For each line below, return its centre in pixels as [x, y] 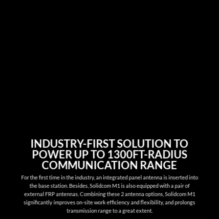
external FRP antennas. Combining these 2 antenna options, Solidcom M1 [109, 194]
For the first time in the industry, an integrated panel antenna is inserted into [109, 177]
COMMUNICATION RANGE [109, 165]
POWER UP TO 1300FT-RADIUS [109, 154]
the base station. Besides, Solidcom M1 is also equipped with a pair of [109, 185]
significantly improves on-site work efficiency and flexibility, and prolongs [109, 202]
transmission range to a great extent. [109, 210]
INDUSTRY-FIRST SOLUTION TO [109, 144]
